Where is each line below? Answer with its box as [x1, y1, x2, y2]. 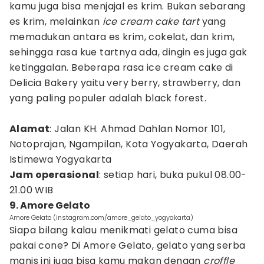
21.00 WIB [9, 183, 54, 197]
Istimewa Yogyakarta [9, 153, 114, 166]
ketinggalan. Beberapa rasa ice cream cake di [9, 61, 233, 74]
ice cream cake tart [102, 15, 200, 28]
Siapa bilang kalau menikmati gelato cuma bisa [9, 223, 237, 237]
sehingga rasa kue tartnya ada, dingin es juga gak [9, 45, 247, 59]
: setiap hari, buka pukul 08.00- [99, 168, 247, 181]
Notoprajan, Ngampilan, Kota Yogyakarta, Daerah [9, 137, 248, 151]
